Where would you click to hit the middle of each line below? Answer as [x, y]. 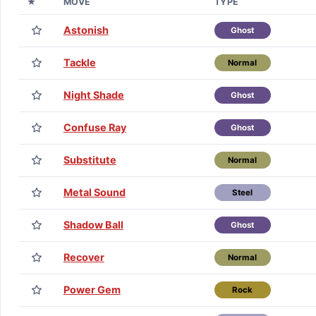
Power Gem [92, 289]
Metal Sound [94, 192]
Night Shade [93, 95]
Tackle [79, 62]
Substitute [90, 159]
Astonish [86, 30]
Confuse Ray [95, 127]
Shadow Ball [93, 224]
